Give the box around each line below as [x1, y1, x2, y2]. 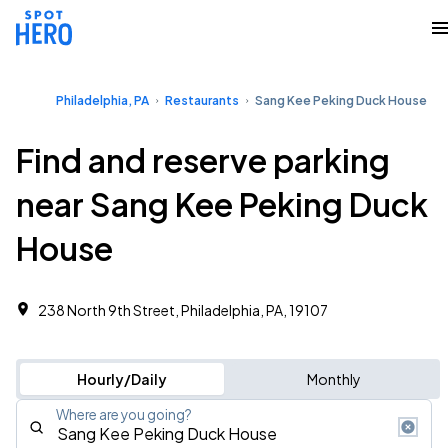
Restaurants [165, 93, 239, 108]
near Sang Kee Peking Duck [16, 184, 428, 224]
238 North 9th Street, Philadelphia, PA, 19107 [38, 301, 328, 319]
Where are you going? [56, 406, 192, 423]
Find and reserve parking [16, 140, 390, 180]
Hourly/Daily [76, 370, 167, 388]
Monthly [306, 370, 361, 388]
